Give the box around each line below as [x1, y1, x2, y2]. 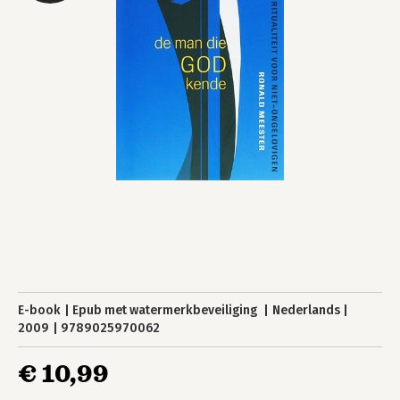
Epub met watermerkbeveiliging [72, 303, 261, 318]
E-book [18, 303, 61, 318]
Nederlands [271, 303, 340, 318]
